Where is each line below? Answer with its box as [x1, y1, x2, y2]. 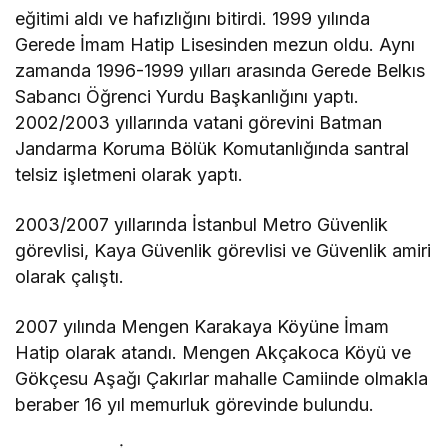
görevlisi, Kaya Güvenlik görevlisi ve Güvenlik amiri [15, 240, 432, 262]
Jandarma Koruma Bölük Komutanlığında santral [15, 138, 410, 160]
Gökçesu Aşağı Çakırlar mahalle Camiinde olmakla [15, 368, 429, 390]
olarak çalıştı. [15, 266, 125, 288]
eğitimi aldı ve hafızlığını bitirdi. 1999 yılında [15, 8, 371, 30]
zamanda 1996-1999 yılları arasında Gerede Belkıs [15, 60, 426, 82]
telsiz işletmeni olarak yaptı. [15, 164, 244, 186]
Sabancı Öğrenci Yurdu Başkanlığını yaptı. [15, 86, 360, 108]
